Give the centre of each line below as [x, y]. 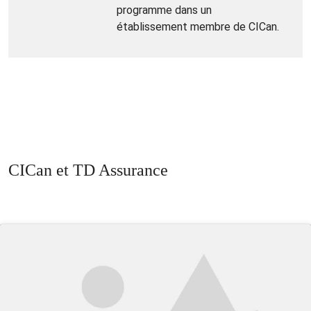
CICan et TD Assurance [88, 170]
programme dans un [164, 10]
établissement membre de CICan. [198, 26]
